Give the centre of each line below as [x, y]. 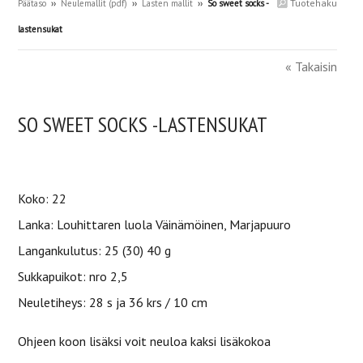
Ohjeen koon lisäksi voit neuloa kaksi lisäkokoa [144, 341]
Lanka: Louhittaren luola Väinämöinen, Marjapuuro [154, 224]
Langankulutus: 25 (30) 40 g [94, 250]
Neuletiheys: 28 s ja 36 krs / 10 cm [113, 302]
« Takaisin [311, 66]
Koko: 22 [42, 199]
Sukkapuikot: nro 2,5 [73, 276]
